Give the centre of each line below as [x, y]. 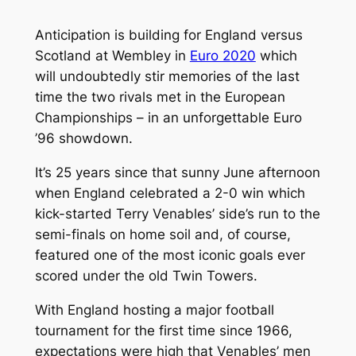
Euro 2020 [222, 56]
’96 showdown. [83, 139]
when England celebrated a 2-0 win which [170, 193]
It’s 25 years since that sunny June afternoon [177, 173]
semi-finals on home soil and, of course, [163, 235]
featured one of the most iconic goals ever [170, 255]
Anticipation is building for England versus [168, 35]
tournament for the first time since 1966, [163, 330]
